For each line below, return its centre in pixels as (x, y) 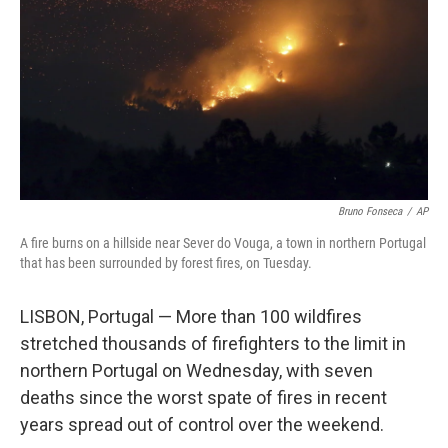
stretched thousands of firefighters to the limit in (213, 343)
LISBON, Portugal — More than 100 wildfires (191, 316)
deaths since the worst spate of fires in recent (203, 397)
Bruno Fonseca (370, 211)
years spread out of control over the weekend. (202, 424)
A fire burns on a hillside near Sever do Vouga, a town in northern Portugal (223, 243)
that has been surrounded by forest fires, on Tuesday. (166, 263)
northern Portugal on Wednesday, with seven (196, 370)
